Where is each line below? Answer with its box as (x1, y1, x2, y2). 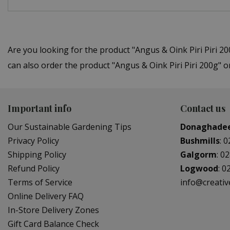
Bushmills (180, 135, 220, 146)
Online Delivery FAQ (8, 190, 84, 202)
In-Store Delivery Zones (8, 204, 99, 216)
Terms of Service (8, 176, 72, 188)
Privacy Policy (8, 135, 59, 146)
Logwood (180, 162, 218, 174)
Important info (8, 102, 71, 114)
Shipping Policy (8, 148, 66, 160)
